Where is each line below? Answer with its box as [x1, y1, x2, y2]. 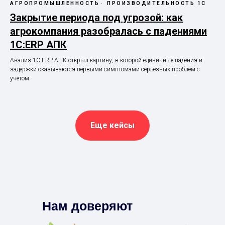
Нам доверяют [42, 198, 133, 213]
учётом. [10, 75, 31, 82]
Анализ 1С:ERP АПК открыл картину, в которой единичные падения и [10, 57, 202, 64]
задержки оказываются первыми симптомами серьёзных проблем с [10, 66, 200, 73]
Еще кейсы [90, 120, 135, 130]
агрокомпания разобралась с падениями [10, 25, 207, 38]
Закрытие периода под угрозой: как [10, 12, 183, 24]
